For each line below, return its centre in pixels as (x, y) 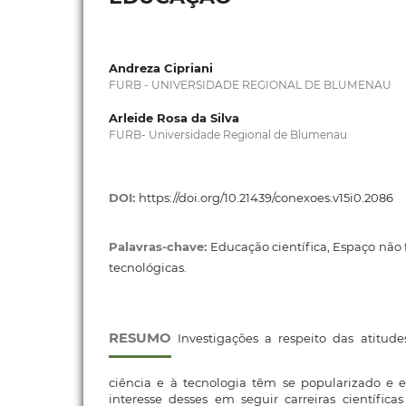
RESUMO (140, 338)
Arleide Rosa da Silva (174, 118)
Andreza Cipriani (160, 68)
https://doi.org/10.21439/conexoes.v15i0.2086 (266, 197)
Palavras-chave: (159, 247)
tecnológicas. (147, 268)
